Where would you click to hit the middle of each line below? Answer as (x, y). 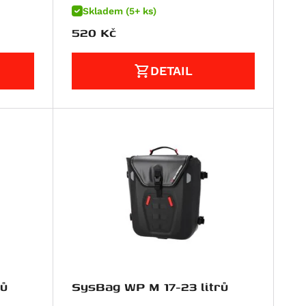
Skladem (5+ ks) (120, 11)
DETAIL (172, 71)
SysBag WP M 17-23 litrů (150, 286)
